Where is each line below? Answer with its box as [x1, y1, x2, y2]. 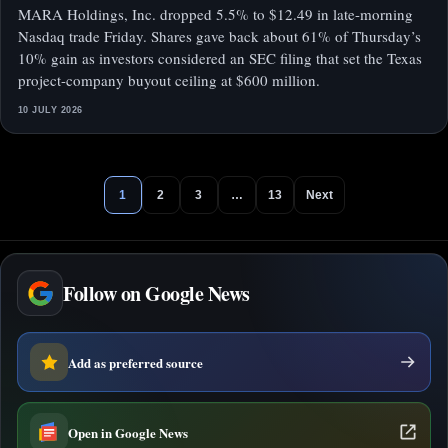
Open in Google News [68, 422, 188, 442]
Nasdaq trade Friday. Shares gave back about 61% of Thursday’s [18, 26, 421, 47]
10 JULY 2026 [18, 105, 83, 116]
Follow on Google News [63, 278, 250, 308]
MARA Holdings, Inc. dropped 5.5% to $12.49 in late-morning [18, 4, 413, 25]
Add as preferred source [68, 352, 203, 372]
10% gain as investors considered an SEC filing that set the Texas [18, 48, 422, 69]
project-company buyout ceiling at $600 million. [18, 70, 320, 91]
